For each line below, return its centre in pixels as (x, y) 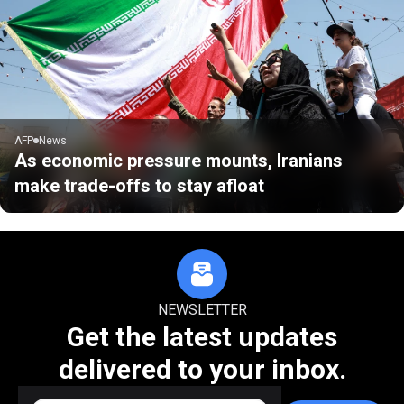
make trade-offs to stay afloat (139, 185)
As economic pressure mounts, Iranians (179, 160)
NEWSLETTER (202, 309)
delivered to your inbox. (202, 369)
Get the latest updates (202, 336)
